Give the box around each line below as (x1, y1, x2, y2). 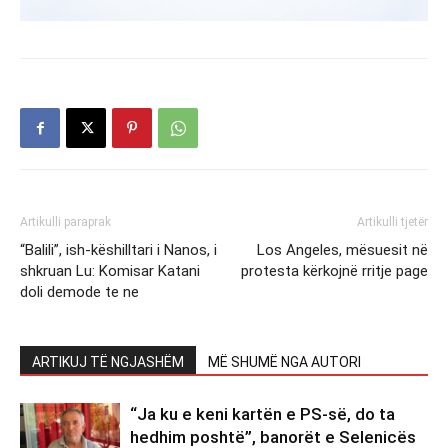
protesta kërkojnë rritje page (241, 261, 428, 280)
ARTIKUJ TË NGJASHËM (32, 353, 184, 370)
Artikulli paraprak (20, 214, 111, 229)
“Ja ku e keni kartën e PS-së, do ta (130, 403, 395, 424)
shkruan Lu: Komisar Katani (20, 261, 200, 280)
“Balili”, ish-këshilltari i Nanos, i (20, 240, 217, 259)
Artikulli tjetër (357, 214, 428, 229)
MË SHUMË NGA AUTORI (208, 353, 361, 370)
